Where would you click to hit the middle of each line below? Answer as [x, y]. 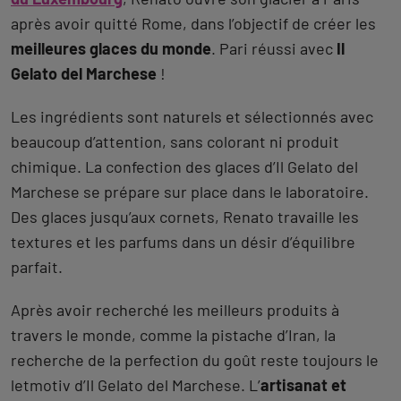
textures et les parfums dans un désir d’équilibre [183, 242]
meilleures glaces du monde [111, 48]
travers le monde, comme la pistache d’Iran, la [173, 335]
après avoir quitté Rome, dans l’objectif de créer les [193, 23]
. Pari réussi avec [274, 48]
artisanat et [303, 385]
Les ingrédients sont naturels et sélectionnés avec [192, 116]
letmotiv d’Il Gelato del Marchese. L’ [136, 385]
